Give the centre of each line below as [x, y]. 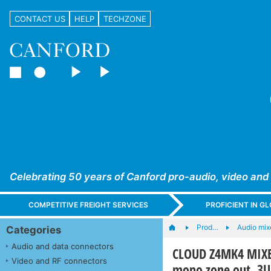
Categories [34, 230]
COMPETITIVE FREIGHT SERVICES [89, 205]
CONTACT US [40, 18]
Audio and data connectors [63, 246]
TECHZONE [125, 18]
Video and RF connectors [59, 260]
